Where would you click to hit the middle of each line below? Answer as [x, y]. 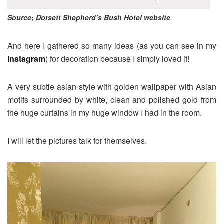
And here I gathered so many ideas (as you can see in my [112, 45]
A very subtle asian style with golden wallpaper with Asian [112, 86]
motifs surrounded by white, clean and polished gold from [112, 99]
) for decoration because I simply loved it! [117, 58]
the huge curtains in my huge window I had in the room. [105, 112]
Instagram [26, 58]
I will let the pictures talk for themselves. [77, 140]
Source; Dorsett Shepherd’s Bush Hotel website [89, 17]
